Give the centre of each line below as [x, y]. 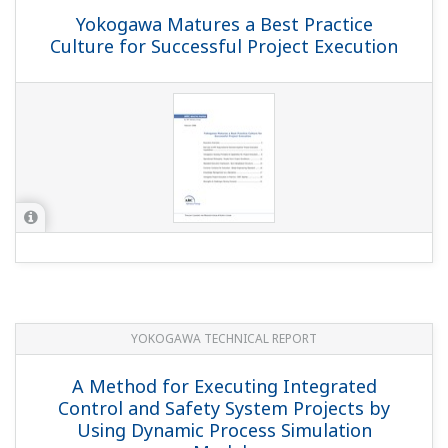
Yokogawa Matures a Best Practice [224, 24]
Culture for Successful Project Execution [224, 46]
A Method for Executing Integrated [224, 386]
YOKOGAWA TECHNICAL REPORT [224, 339]
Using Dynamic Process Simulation [224, 430]
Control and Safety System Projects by [224, 408]
